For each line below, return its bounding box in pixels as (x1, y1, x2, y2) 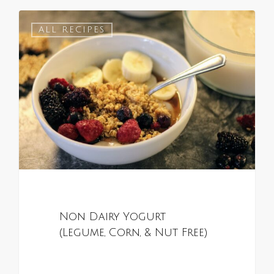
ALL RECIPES (39, 25, 105, 35)
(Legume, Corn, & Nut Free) (59, 227, 208, 239)
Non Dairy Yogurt (59, 211, 166, 223)
